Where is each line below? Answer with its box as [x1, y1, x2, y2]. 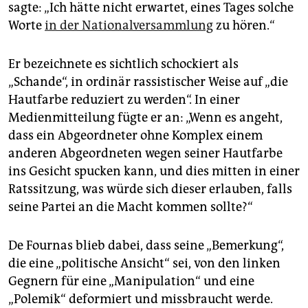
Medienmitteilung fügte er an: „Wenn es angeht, [8, 109, 283, 125]
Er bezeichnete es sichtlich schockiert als [8, 56, 239, 71]
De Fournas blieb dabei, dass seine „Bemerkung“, [8, 237, 284, 253]
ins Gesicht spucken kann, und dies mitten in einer [8, 163, 300, 179]
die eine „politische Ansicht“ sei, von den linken [8, 255, 280, 271]
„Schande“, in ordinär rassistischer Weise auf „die [8, 74, 288, 89]
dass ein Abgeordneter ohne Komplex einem [8, 127, 263, 143]
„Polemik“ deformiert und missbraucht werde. [8, 291, 273, 307]
